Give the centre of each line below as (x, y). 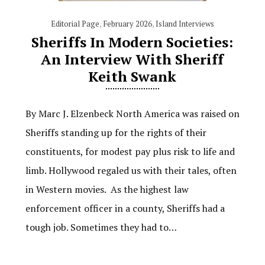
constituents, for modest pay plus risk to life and (130, 151)
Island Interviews (185, 24)
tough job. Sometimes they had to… (101, 227)
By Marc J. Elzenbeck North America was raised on (132, 114)
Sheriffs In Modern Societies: (132, 42)
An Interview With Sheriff (132, 59)
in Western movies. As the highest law (107, 189)
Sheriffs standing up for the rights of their (116, 132)
